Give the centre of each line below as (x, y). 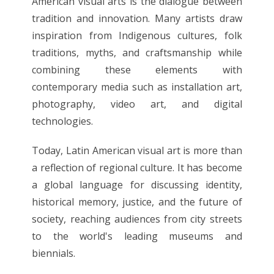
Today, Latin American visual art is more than (137, 150)
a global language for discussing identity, (137, 184)
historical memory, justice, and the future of (137, 202)
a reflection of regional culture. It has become (137, 167)
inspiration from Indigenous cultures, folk (137, 35)
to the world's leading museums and (137, 236)
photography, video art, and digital (137, 104)
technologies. (63, 121)
